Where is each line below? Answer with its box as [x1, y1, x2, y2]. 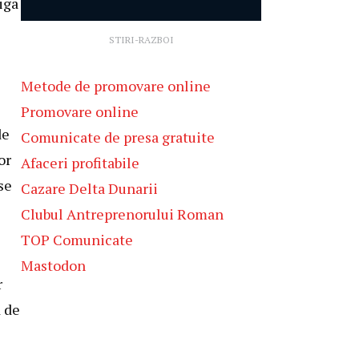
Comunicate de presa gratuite [21, 127, 215, 147]
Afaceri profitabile [21, 152, 139, 172]
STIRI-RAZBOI [108, 33, 174, 46]
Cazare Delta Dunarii [21, 178, 158, 198]
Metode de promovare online [21, 75, 211, 95]
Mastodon [21, 255, 86, 275]
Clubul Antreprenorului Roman [21, 204, 224, 224]
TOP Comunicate [21, 229, 133, 249]
